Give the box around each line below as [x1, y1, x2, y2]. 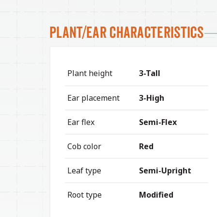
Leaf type [67, 165, 101, 176]
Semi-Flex [139, 116, 177, 127]
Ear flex [67, 116, 94, 127]
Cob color [67, 140, 101, 152]
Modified [139, 189, 173, 200]
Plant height [67, 67, 112, 78]
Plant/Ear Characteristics [49, 23, 203, 42]
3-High [139, 92, 164, 103]
